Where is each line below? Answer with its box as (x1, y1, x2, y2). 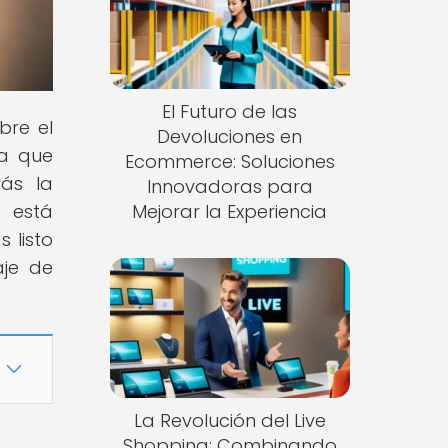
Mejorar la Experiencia (132, 199, 328, 225)
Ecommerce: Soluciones (124, 149, 335, 175)
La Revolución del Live (133, 407, 326, 433)
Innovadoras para (146, 174, 313, 200)
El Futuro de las (162, 99, 298, 125)
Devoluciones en (157, 124, 303, 150)
